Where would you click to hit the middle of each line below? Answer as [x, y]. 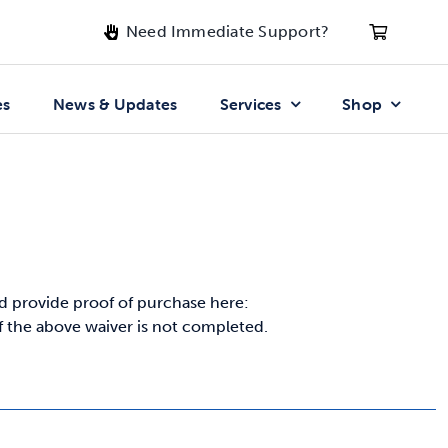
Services [250, 104]
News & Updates [115, 104]
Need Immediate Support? [227, 31]
